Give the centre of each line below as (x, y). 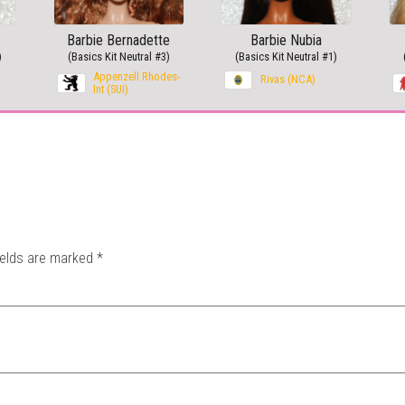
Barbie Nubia (287, 41)
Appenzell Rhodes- (136, 77)
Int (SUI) (110, 89)
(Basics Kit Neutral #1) (287, 57)
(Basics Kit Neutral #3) (118, 57)
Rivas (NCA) (288, 80)
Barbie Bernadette (119, 41)
